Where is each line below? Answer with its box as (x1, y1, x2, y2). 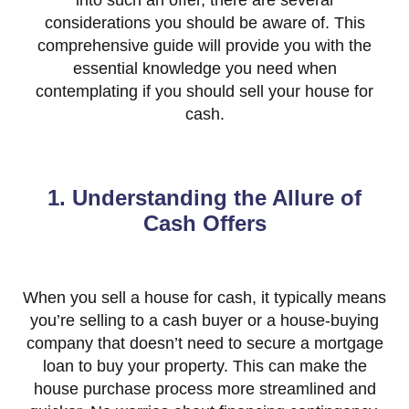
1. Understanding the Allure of (47, 185, 362, 211)
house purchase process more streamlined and (33, 380, 376, 399)
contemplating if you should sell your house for (36, 82, 373, 101)
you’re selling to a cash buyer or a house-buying (30, 311, 379, 330)
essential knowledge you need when (72, 59, 337, 79)
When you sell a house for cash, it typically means (23, 288, 386, 308)
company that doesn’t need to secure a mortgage (26, 334, 383, 353)
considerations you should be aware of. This (44, 14, 365, 33)
